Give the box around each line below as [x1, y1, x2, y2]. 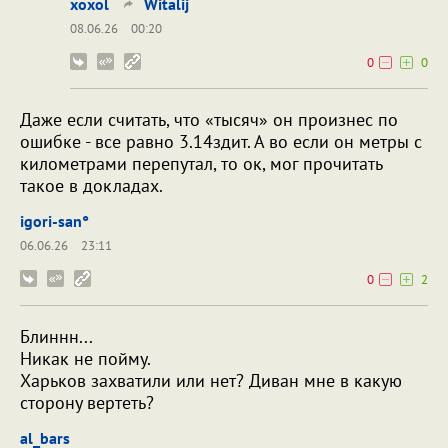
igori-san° [20, 211, 89, 232]
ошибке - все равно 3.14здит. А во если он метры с [20, 130, 422, 154]
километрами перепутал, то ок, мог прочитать [20, 152, 382, 176]
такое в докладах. [20, 174, 163, 198]
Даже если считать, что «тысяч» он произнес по [20, 108, 398, 132]
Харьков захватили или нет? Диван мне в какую [20, 369, 402, 393]
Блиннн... [20, 325, 93, 349]
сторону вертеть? [20, 391, 154, 415]
